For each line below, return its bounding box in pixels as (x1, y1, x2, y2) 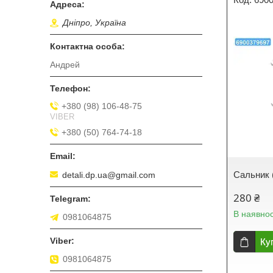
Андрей (50, 60, 80, 70)
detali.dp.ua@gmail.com (62, 169, 155, 180)
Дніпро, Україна (63, 18, 126, 28)
